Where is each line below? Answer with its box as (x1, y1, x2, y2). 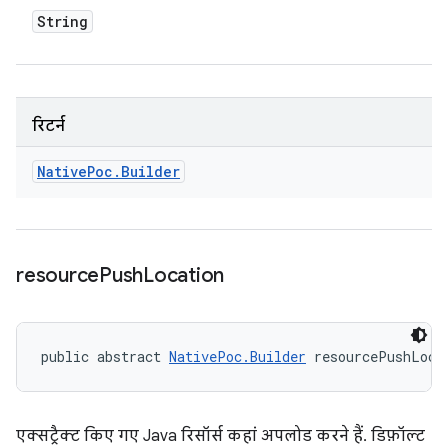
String (37, 12, 88, 31)
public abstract (41, 347, 169, 366)
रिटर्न (32, 116, 65, 136)
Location (143, 263, 224, 288)
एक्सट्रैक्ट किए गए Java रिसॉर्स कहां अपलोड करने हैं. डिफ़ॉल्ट (16, 426, 425, 446)
